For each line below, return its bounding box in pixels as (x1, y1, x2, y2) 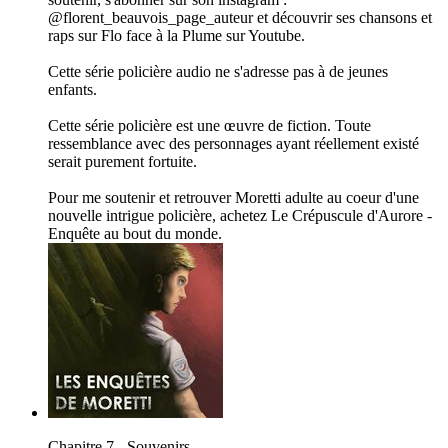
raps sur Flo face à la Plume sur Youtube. (48, 27, 305, 45)
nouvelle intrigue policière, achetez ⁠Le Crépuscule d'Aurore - (48, 207, 432, 225)
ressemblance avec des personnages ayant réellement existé (48, 135, 419, 153)
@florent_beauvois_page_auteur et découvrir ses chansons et (48, 9, 432, 27)
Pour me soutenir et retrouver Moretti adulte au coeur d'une (48, 189, 419, 207)
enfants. (48, 81, 97, 99)
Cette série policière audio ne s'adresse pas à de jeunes (48, 63, 388, 81)
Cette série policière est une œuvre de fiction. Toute (48, 117, 371, 135)
